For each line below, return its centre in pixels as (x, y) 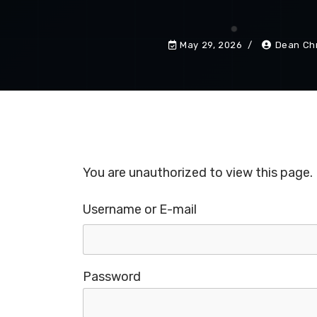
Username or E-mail (140, 209)
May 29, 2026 (211, 45)
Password (112, 276)
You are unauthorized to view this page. (198, 172)
